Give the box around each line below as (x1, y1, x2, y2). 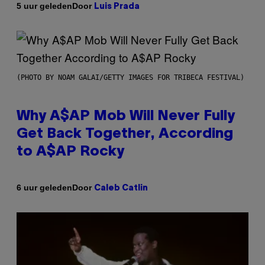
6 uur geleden (17, 183, 72, 193)
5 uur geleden (17, 1, 72, 11)
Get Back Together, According (17, 127, 233, 141)
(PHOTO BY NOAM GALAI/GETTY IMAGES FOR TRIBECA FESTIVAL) (17, 73, 244, 82)
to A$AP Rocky (17, 145, 124, 159)
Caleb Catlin (94, 184, 148, 192)
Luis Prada (94, 2, 140, 11)
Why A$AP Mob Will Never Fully (17, 109, 235, 123)
